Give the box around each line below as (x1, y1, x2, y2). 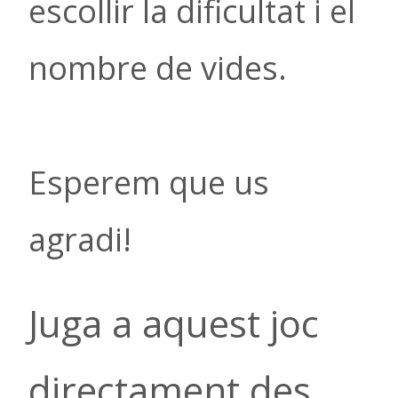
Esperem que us (28, 161, 269, 205)
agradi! (28, 218, 131, 262)
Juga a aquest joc (28, 298, 319, 349)
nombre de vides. (28, 46, 287, 91)
